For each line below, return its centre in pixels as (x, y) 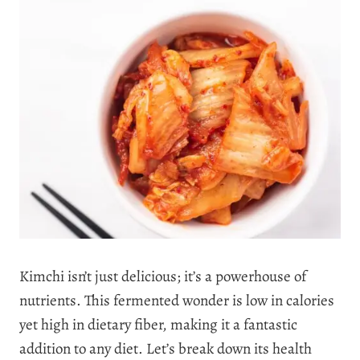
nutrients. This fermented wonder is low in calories (177, 300)
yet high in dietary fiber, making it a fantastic (158, 324)
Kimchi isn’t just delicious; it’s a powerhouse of (163, 276)
